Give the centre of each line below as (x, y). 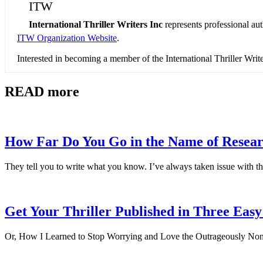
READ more (42, 92)
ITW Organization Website (67, 38)
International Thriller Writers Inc (96, 24)
